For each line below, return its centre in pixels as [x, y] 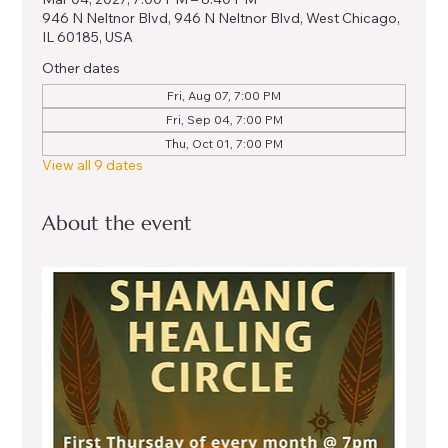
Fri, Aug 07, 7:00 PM [224, 95]
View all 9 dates [93, 164]
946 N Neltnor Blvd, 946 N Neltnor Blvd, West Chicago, [221, 17]
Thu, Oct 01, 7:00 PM [224, 143]
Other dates [81, 67]
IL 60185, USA [88, 36]
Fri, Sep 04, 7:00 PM [224, 119]
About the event [117, 223]
